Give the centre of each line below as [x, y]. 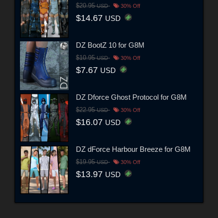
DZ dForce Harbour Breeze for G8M [133, 149]
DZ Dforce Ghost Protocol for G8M [131, 97]
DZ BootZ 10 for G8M [110, 45]
